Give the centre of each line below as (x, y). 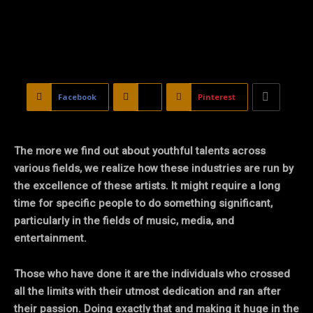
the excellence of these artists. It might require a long (147, 185)
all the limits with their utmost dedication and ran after (147, 291)
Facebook (77, 96)
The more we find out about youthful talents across (140, 151)
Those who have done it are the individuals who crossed (152, 274)
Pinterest (217, 96)
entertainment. (50, 238)
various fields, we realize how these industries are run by (154, 168)
